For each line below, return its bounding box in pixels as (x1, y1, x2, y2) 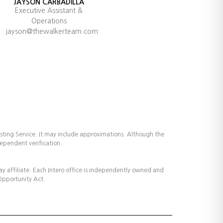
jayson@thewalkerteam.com (5, 28, 98, 35)
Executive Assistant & (15, 7, 83, 14)
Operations (31, 17, 67, 25)
